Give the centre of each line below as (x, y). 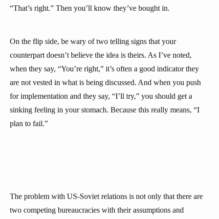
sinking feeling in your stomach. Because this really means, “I (105, 110)
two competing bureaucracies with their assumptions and (97, 210)
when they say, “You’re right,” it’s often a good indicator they (104, 69)
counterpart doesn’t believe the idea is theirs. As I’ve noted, (101, 55)
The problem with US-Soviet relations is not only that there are (106, 196)
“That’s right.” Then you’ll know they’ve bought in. (90, 8)
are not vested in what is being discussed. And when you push (105, 82)
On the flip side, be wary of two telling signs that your (93, 41)
